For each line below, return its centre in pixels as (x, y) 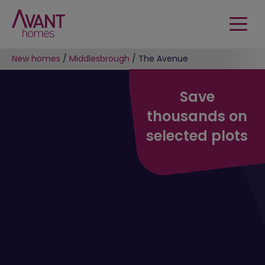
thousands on (197, 116)
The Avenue (163, 59)
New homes (36, 59)
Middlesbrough (99, 59)
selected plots (197, 136)
